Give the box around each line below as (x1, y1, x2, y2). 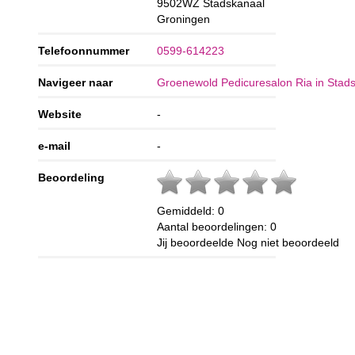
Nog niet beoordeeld (237, 235, 340, 249)
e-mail (38, 139, 71, 152)
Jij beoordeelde (157, 235, 238, 249)
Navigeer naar (38, 75, 113, 89)
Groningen (157, 12, 211, 25)
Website (38, 107, 82, 120)
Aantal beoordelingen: (157, 219, 271, 233)
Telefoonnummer (38, 44, 130, 57)
